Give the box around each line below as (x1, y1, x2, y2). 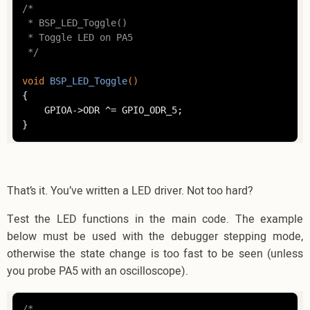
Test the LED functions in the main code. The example (7, 210, 303, 228)
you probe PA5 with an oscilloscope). (7, 262, 188, 280)
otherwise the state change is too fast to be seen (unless (7, 245, 303, 262)
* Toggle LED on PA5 (21, 32, 133, 44)
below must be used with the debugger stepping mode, (7, 228, 303, 245)
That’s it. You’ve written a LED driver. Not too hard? (7, 182, 253, 199)
